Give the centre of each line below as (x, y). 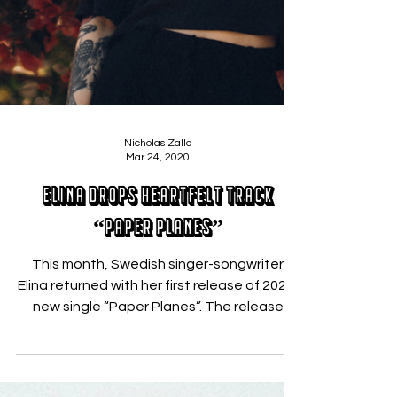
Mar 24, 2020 (158, 245)
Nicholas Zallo (158, 230)
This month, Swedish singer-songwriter (158, 351)
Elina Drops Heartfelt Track (158, 284)
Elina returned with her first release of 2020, (158, 373)
